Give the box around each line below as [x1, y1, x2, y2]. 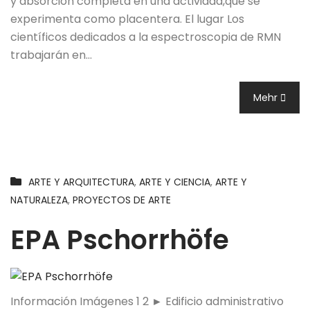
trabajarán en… [10, 46, 92, 63]
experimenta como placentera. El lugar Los [10, 10, 244, 27]
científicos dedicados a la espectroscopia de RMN [10, 28, 281, 45]
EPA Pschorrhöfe [10, 221, 229, 258]
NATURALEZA [10, 192, 68, 207]
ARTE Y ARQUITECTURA [28, 174, 134, 189]
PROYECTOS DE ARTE [73, 192, 171, 207]
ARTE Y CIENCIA [139, 174, 210, 189]
